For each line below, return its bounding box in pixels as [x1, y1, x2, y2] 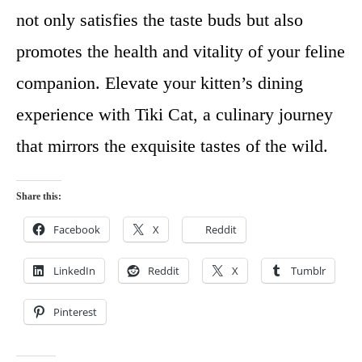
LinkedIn [53, 263, 95, 278]
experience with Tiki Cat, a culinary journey [16, 104, 333, 124]
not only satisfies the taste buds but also [16, 10, 303, 30]
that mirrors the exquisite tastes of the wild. [16, 136, 328, 156]
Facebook [53, 222, 100, 237]
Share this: [16, 191, 61, 202]
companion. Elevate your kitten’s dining [16, 73, 303, 93]
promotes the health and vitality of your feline [16, 41, 345, 61]
